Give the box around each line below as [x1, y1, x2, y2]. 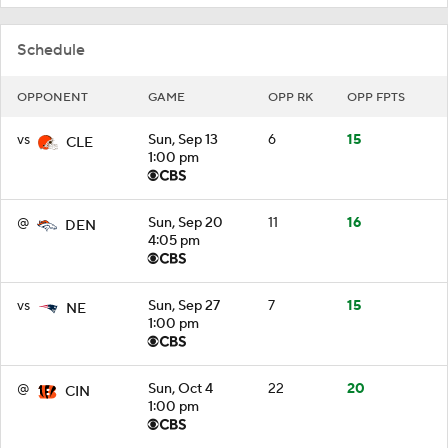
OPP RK [268, 89, 313, 105]
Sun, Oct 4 [148, 379, 213, 398]
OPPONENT [17, 89, 88, 105]
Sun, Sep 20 [148, 213, 223, 232]
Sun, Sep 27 [148, 296, 220, 315]
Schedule [17, 39, 85, 60]
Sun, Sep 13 [148, 130, 218, 149]
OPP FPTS [347, 89, 405, 105]
